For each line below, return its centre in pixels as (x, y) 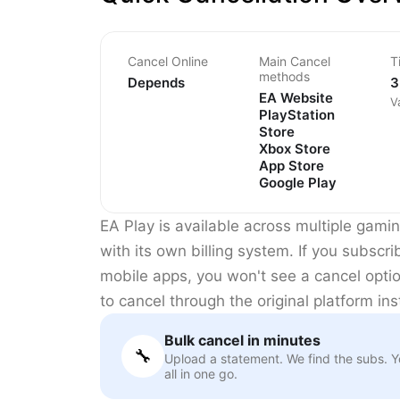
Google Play (298, 183)
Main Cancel (295, 62)
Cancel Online (168, 62)
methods (284, 77)
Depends (156, 83)
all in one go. (201, 374)
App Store (292, 166)
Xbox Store (295, 149)
